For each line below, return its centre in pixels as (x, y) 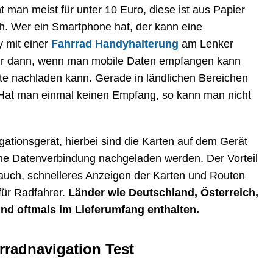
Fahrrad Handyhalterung (115, 44)
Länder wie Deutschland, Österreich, (163, 192)
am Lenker (206, 44)
